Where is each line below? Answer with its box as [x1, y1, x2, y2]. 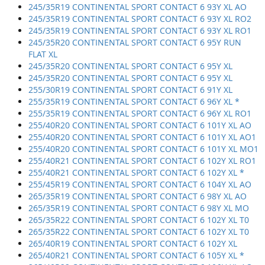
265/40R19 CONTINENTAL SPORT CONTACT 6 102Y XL [28, 238, 237, 250]
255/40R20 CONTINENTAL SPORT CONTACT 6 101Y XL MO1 [28, 143, 258, 155]
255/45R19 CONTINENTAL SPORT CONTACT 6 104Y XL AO [28, 179, 251, 190]
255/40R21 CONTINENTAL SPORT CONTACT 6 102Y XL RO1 [28, 155, 256, 167]
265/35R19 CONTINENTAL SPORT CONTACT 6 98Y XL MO [28, 202, 249, 214]
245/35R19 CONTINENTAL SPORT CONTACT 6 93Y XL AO [28, 1, 247, 13]
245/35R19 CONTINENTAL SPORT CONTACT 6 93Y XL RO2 [28, 13, 251, 25]
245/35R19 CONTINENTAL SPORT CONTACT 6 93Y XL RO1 [28, 25, 251, 37]
